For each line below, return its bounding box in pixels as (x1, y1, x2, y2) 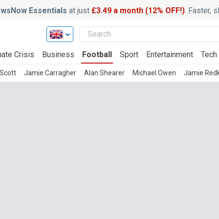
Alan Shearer (84, 69, 125, 77)
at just (69, 5, 89, 15)
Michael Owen (132, 69, 176, 77)
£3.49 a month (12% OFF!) (89, 5, 185, 15)
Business (42, 50, 74, 59)
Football (82, 50, 112, 59)
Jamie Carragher (24, 69, 76, 77)
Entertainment (146, 50, 193, 59)
